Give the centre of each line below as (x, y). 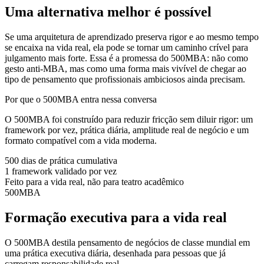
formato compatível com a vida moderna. (81, 141)
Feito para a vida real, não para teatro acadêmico (94, 182)
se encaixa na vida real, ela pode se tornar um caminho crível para (126, 48)
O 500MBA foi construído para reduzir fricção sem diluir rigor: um (129, 120)
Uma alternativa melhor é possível (108, 12)
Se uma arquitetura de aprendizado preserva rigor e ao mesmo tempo (132, 37)
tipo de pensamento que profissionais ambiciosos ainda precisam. (125, 80)
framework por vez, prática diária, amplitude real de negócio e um (127, 130)
